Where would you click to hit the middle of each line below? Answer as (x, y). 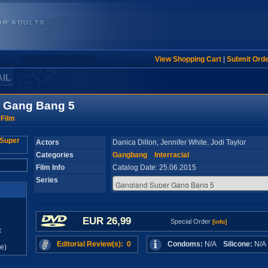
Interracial (171, 155)
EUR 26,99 (106, 221)
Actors (47, 142)
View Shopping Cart (188, 59)
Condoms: (185, 244)
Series (47, 180)
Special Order (191, 221)
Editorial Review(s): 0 (94, 244)
